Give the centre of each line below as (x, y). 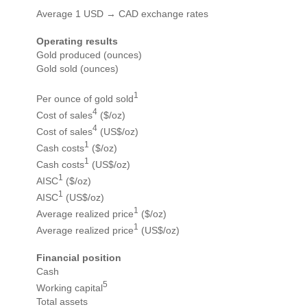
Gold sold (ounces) (77, 69)
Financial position (79, 258)
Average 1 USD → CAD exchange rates (122, 14)
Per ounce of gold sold (85, 98)
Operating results (77, 41)
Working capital (70, 287)
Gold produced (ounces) (89, 55)
